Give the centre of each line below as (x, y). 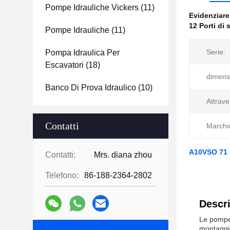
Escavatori (64, 65)
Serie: (216, 52)
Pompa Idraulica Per (82, 53)
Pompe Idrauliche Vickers (92, 7)
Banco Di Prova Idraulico (91, 88)
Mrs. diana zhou (123, 155)
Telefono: (62, 175)
